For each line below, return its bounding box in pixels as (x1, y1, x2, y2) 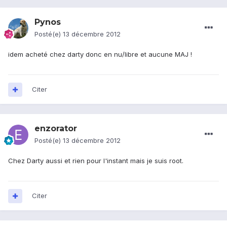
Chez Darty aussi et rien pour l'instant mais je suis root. (8, 157, 183, 165)
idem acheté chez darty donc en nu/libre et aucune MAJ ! (8, 50, 192, 59)
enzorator (34, 124, 77, 134)
